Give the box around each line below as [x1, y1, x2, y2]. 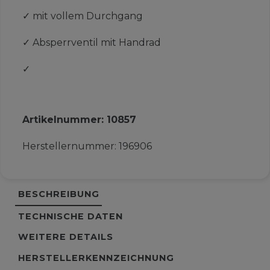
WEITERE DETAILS [17, 231, 113, 243]
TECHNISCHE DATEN [17, 210, 123, 222]
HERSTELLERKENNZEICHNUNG [17, 253, 174, 264]
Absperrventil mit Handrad [32, 37, 161, 49]
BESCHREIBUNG [17, 189, 99, 200]
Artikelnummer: [22, 114, 107, 126]
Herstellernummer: [22, 140, 119, 152]
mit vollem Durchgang [32, 10, 143, 22]
